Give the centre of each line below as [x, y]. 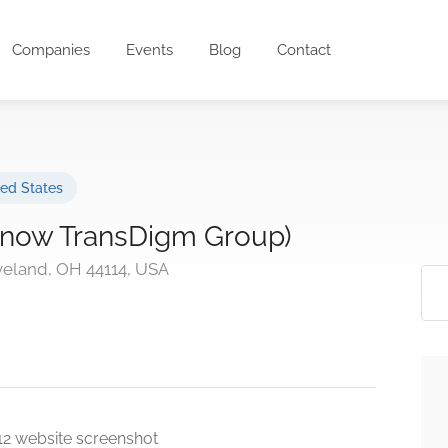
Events [150, 50]
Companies [51, 50]
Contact [304, 50]
